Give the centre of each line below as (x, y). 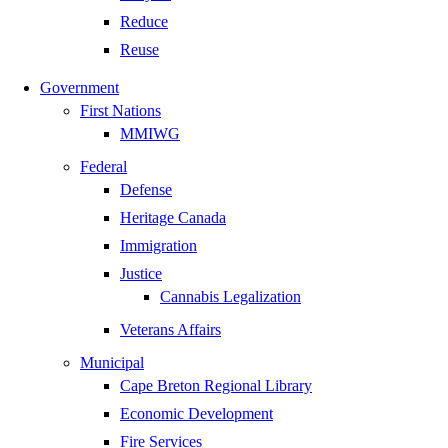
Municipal (112, 363)
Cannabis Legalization (230, 297)
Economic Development (196, 414)
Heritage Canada (173, 218)
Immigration (158, 246)
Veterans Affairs (170, 330)
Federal (103, 167)
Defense (146, 190)
